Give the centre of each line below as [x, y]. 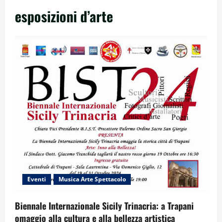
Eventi [37, 179]
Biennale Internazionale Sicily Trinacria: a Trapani [104, 205]
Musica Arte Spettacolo [92, 179]
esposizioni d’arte [64, 16]
